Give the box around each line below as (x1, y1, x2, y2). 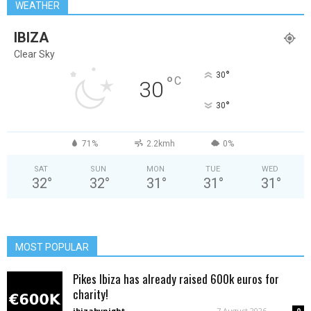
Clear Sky (14, 49, 55, 60)
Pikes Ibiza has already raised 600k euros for (73, 270, 279, 288)
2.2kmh (146, 139, 175, 149)
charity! (73, 285, 108, 303)
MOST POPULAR (15, 242, 89, 253)
